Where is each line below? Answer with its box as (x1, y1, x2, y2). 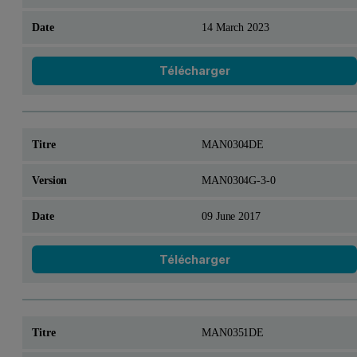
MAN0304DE (202, 137, 264, 151)
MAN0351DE (202, 326, 264, 339)
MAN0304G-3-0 (202, 173, 276, 186)
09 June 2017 (202, 209, 261, 222)
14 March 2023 (202, 21, 269, 34)
